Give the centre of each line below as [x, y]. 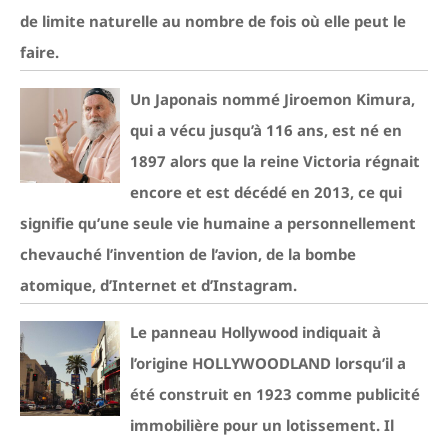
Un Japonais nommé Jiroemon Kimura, [272, 99]
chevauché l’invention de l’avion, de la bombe [188, 254]
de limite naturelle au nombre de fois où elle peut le [213, 21]
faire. [39, 52]
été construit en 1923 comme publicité [275, 394]
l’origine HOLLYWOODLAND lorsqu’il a [268, 363]
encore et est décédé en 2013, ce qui [266, 192]
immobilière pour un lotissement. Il [262, 425]
